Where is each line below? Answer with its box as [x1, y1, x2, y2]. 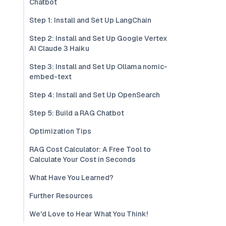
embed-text [29, 72, 72, 81]
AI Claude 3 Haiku [29, 44, 89, 53]
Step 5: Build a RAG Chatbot [29, 108, 124, 118]
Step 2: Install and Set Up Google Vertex [29, 34, 167, 43]
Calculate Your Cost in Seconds [29, 155, 136, 164]
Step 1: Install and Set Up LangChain [29, 16, 151, 25]
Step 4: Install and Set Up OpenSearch [29, 90, 160, 99]
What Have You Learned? [29, 173, 114, 182]
